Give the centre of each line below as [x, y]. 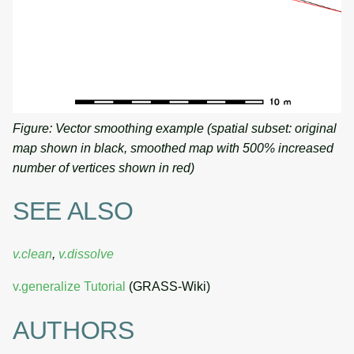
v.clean [32, 254]
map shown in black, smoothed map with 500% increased [173, 148]
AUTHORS [73, 330]
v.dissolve [86, 254]
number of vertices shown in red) [104, 168]
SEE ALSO [73, 211]
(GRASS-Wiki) [168, 287]
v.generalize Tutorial [69, 287]
